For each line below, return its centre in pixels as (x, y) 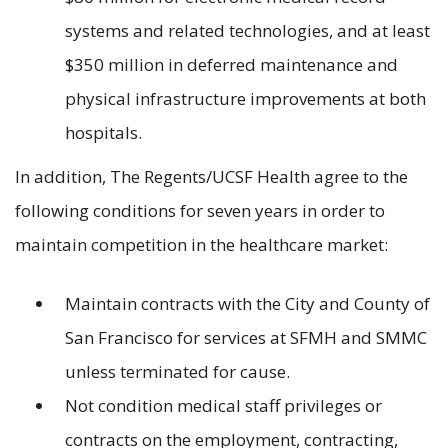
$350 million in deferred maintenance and (231, 64)
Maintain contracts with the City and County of (247, 304)
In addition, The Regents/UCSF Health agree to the (211, 177)
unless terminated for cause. (177, 372)
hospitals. (103, 132)
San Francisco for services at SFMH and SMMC (246, 338)
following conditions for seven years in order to (200, 211)
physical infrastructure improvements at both (245, 98)
